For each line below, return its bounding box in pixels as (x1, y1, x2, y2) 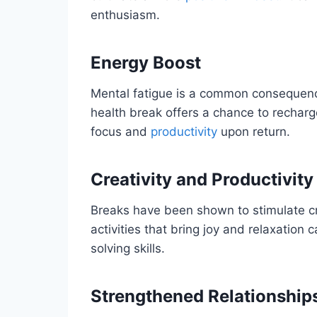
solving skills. (91, 241, 165, 255)
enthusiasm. (91, 7, 160, 22)
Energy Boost (91, 52, 201, 73)
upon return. (217, 124, 290, 139)
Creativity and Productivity (91, 168, 313, 190)
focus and (91, 124, 151, 139)
